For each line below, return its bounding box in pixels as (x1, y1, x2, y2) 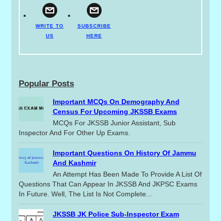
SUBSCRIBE (77, 23, 111, 29)
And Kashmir (52, 159, 96, 167)
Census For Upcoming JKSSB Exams (52, 108, 177, 116)
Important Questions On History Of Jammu (52, 149, 196, 157)
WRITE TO (36, 23, 64, 29)
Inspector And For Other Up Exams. (19, 129, 132, 137)
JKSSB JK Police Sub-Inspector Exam (52, 210, 179, 218)
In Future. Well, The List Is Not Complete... (19, 189, 152, 198)
